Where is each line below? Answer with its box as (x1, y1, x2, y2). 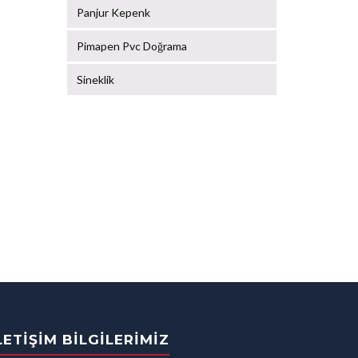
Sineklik (76, 73, 114, 87)
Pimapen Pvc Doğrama (76, 39, 187, 54)
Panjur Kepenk (76, 6, 150, 20)
